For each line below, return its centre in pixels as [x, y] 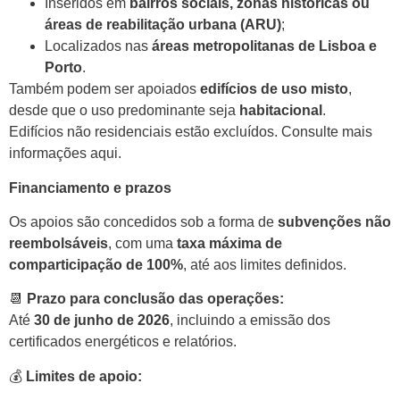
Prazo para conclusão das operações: [155, 299]
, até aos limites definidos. [265, 265]
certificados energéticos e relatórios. [123, 342]
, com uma [142, 244]
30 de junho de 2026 [102, 321]
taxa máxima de [229, 244]
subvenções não [334, 222]
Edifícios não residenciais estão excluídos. [143, 132]
